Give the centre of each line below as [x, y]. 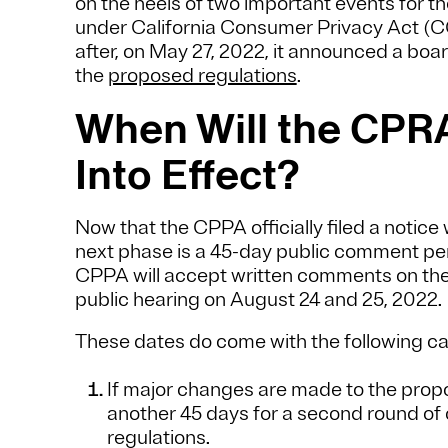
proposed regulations [202, 76]
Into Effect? [187, 175]
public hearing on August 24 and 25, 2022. [260, 300]
